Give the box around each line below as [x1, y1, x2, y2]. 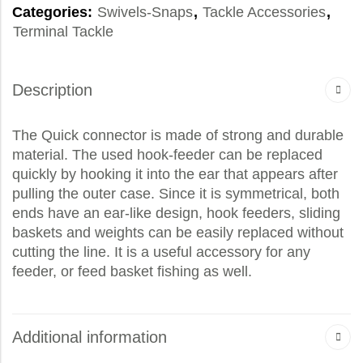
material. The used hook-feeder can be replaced [12, 147, 322, 164]
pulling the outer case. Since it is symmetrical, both [12, 186, 340, 203]
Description [12, 81, 92, 100]
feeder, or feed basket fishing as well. [12, 263, 252, 280]
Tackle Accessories [203, 4, 326, 21]
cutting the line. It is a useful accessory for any [12, 244, 310, 261]
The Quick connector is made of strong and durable [12, 127, 344, 144]
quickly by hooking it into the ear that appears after [12, 166, 338, 183]
